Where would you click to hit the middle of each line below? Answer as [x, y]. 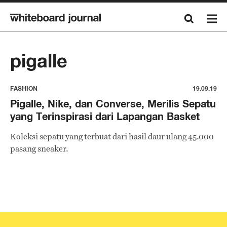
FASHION [24, 88]
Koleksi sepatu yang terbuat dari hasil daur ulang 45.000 [112, 137]
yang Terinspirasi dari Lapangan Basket [105, 116]
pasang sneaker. [39, 149]
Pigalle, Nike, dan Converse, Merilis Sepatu [113, 104]
